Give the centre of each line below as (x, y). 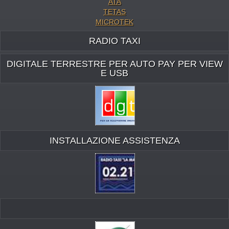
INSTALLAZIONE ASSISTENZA (114, 141)
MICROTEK (114, 22)
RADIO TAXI (114, 41)
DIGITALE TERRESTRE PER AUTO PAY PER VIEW (114, 64)
